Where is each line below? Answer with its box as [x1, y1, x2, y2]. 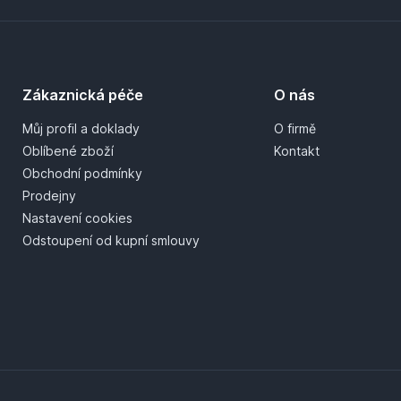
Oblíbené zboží [21, 142, 114, 158]
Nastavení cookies [21, 209, 132, 226]
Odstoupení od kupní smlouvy [21, 232, 200, 248]
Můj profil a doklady [21, 120, 140, 136]
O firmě [274, 120, 317, 136]
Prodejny [21, 187, 76, 203]
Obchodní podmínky [21, 165, 142, 181]
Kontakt [274, 142, 320, 158]
